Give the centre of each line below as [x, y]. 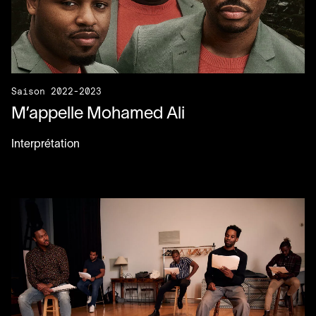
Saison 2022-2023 [56, 91]
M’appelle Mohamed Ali [98, 114]
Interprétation [45, 145]
